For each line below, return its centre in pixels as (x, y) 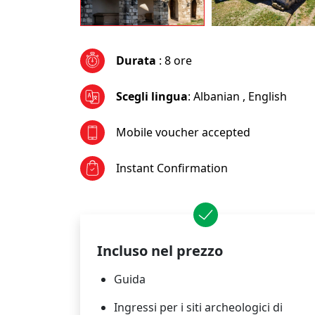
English (266, 96)
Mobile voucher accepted (183, 132)
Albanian (218, 96)
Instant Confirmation (172, 168)
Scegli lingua (152, 96)
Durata (136, 60)
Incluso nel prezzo (160, 250)
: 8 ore (174, 60)
